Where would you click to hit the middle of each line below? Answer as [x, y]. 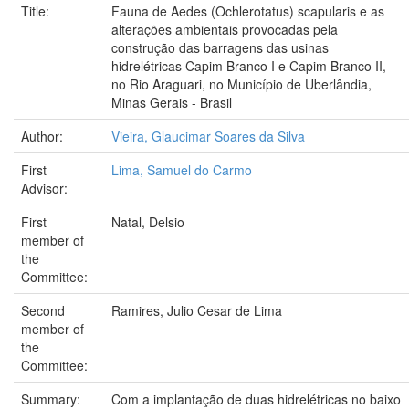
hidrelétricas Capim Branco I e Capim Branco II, [249, 65]
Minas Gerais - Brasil [172, 102]
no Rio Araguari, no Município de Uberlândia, [241, 84]
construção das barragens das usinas [220, 47]
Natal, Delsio [148, 221]
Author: [44, 136]
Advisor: [46, 188]
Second [43, 310]
